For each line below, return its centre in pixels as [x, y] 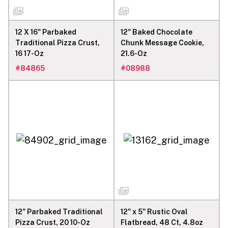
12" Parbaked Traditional [59, 211]
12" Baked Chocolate [156, 32]
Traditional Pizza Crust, [58, 42]
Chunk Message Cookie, [162, 42]
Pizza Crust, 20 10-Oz [53, 222]
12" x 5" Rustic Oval [154, 211]
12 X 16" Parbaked [46, 32]
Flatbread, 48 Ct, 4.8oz [162, 222]
